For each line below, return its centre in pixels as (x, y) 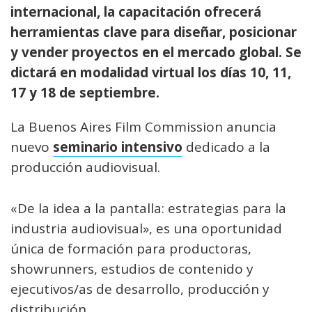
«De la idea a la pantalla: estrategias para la (148, 208)
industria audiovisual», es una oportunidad (146, 228)
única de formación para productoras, (131, 249)
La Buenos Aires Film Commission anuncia (143, 127)
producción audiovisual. (85, 167)
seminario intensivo (118, 147)
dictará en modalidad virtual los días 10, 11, (151, 72)
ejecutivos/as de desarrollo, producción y (140, 289)
